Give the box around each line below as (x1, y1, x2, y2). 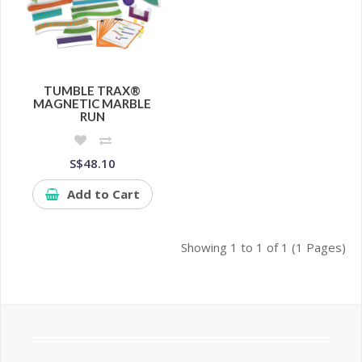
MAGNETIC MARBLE (33, 96, 152, 112)
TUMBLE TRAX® (44, 83, 141, 99)
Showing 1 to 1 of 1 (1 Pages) (181, 239, 347, 256)
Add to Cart (66, 186, 140, 203)
